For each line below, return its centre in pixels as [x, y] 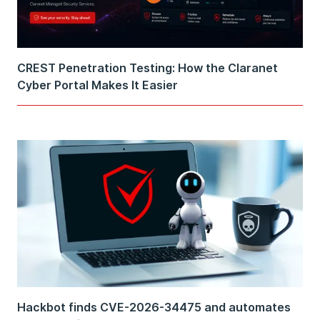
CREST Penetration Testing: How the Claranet [147, 68]
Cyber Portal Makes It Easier [97, 85]
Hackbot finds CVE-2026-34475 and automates [154, 307]
